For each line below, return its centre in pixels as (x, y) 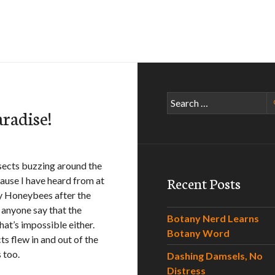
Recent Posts (204, 183)
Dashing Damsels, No (215, 256)
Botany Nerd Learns (213, 218)
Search (180, 99)
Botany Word (198, 233)
